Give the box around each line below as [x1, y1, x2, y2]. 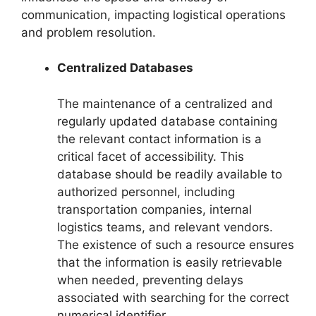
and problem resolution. [21, 25, 156, 39]
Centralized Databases [57, 61, 193, 75]
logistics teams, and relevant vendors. [57, 219, 273, 234]
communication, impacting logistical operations [21, 7, 286, 22]
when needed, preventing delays [57, 272, 243, 287]
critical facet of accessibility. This [57, 149, 244, 164]
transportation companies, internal [57, 202, 252, 217]
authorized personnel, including [57, 184, 235, 199]
